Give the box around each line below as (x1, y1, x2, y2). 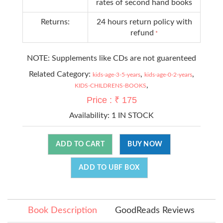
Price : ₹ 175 (86, 95, 137, 105)
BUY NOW (127, 140, 163, 148)
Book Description (27, 206, 97, 215)
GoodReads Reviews (114, 206, 195, 215)
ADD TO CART (55, 140, 105, 148)
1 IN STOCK (111, 111, 154, 119)
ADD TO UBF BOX (78, 164, 140, 171)
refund (130, 28, 154, 37)
